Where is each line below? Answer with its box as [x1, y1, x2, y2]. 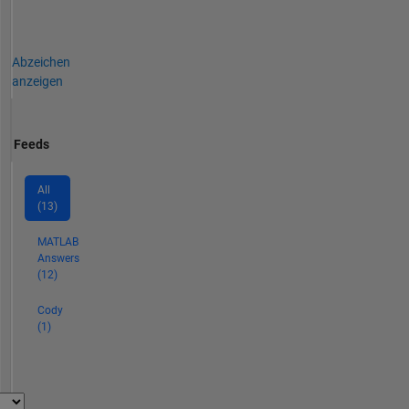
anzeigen [11, 73, 63, 89]
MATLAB [37, 236, 79, 249]
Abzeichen [11, 54, 70, 69]
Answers [37, 252, 79, 266]
